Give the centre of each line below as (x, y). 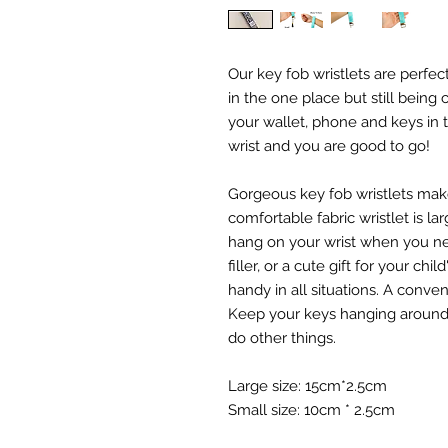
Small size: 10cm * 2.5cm (311, 410)
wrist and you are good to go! (329, 146)
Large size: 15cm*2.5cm (307, 386)
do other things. (282, 338)
